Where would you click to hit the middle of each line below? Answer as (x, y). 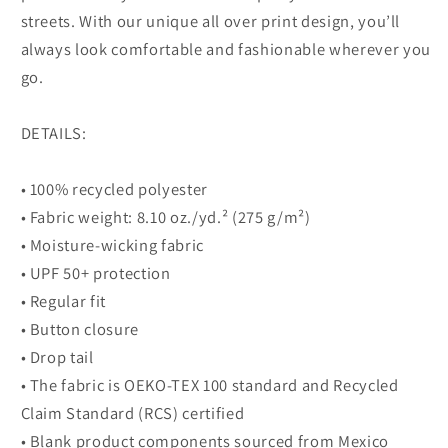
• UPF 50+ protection (95, 273)
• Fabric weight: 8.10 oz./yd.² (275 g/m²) (165, 217)
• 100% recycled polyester (114, 189)
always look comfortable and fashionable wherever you (225, 49)
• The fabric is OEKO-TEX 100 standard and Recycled (209, 385)
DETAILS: (53, 133)
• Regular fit (63, 301)
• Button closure (80, 329)
